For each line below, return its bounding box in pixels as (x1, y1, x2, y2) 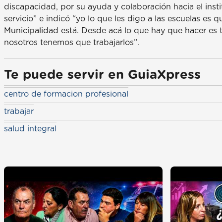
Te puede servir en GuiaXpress (4, 68, 201, 81)
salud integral (4, 124, 56, 133)
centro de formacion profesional (4, 90, 128, 98)
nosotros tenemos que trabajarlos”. (4, 38, 139, 47)
